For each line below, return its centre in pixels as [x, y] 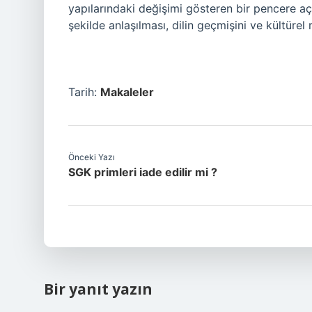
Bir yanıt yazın [98, 289]
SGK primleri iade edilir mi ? [143, 172]
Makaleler [127, 92]
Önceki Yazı [92, 157]
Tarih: [84, 92]
